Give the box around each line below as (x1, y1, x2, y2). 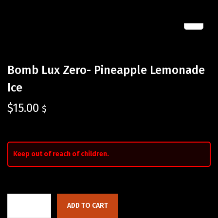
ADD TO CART (67, 201, 108, 210)
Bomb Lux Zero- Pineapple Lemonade (7, 63, 205, 77)
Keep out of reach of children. (13, 150, 109, 158)
